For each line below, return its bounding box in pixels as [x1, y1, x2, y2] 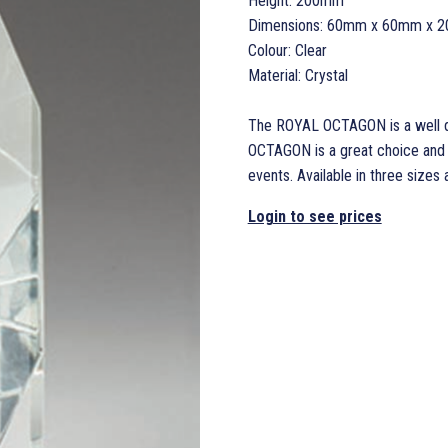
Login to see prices [247, 206, 382, 226]
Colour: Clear [247, 40, 327, 60]
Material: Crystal [247, 65, 348, 85]
